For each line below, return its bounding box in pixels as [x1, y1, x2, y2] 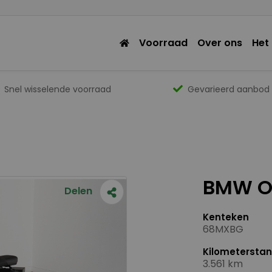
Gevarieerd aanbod [188, 83, 270, 95]
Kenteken [203, 211, 249, 223]
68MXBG [203, 222, 243, 236]
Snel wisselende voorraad [4, 83, 112, 95]
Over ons [197, 36, 242, 50]
